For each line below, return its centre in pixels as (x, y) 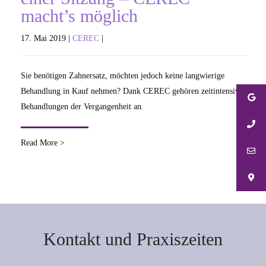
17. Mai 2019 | (47, 38)
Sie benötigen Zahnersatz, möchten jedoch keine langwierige (123, 76)
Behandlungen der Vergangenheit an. (82, 107)
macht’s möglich (79, 16)
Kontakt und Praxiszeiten (133, 239)
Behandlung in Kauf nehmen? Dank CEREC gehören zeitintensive (132, 91)
